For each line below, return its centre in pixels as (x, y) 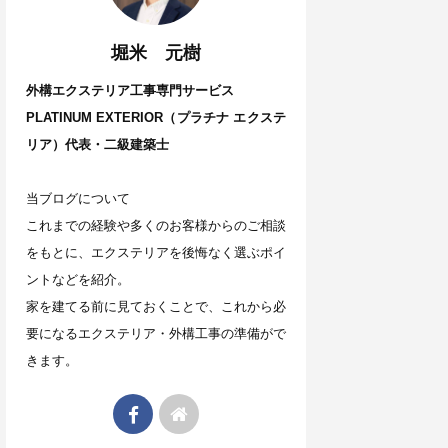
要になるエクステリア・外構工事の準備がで (156, 334)
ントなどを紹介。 (78, 280)
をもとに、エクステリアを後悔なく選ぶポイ (156, 253)
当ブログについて (78, 199)
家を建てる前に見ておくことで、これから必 (156, 307)
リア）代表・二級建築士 (97, 145)
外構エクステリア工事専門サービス (130, 91)
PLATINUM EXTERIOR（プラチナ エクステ (156, 118)
